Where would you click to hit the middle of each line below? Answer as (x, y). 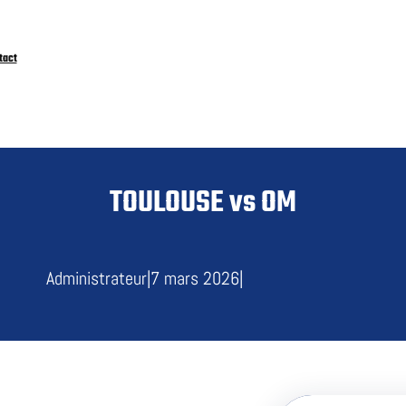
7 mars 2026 (194, 279)
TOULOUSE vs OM (203, 204)
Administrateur (96, 279)
